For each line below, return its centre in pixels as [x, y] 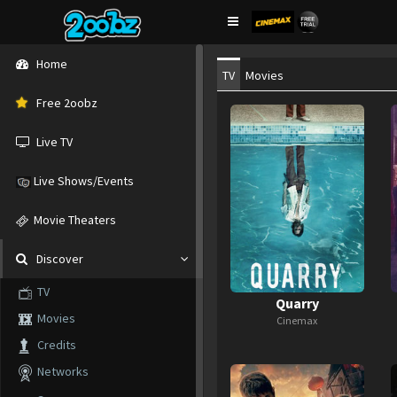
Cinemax [297, 320]
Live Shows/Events [82, 181]
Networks [60, 372]
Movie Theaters [72, 220]
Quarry [297, 303]
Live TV [54, 142]
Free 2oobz [67, 103]
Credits [53, 345]
